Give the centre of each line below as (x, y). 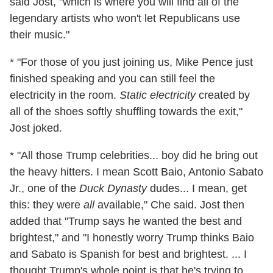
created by (223, 95)
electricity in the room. (65, 95)
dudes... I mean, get (197, 189)
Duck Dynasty (113, 189)
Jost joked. (36, 128)
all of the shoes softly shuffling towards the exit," (126, 112)
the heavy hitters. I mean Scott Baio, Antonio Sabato (136, 172)
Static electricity (158, 95)
